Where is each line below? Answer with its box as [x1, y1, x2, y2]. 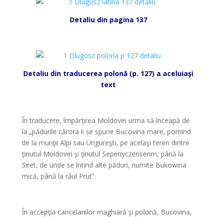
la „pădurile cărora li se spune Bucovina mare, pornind [21, 127, 191, 136]
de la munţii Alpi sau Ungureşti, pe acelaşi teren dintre [21, 138, 189, 147]
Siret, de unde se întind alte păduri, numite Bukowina [21, 160, 186, 170]
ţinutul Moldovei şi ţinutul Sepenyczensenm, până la [21, 149, 184, 158]
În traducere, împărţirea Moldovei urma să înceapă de [21, 116, 190, 125]
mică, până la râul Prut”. [21, 171, 96, 181]
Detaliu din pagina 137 [69, 15, 147, 24]
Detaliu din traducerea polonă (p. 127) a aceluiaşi [23, 69, 194, 78]
